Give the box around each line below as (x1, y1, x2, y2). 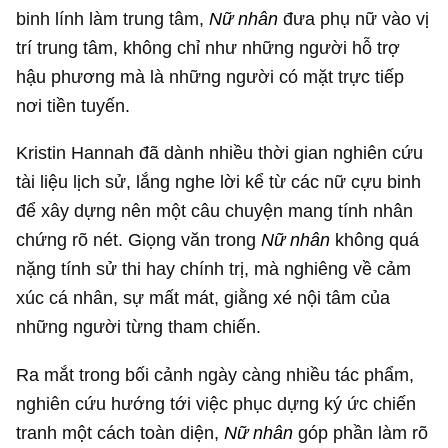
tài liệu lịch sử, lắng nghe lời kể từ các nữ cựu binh (16, 171, 422, 193)
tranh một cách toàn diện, (16, 421, 225, 443)
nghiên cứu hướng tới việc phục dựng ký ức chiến (16, 392, 417, 414)
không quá (330, 229, 420, 251)
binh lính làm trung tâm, (16, 8, 210, 30)
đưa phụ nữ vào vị (283, 8, 430, 30)
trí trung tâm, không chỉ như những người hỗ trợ (16, 37, 401, 59)
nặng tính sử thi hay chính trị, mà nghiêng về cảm (16, 258, 412, 280)
